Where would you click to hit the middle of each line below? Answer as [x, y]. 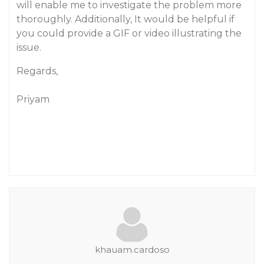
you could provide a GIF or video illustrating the [129, 33]
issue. [29, 47]
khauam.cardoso [132, 250]
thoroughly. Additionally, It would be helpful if [126, 19]
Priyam [33, 99]
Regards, [37, 71]
